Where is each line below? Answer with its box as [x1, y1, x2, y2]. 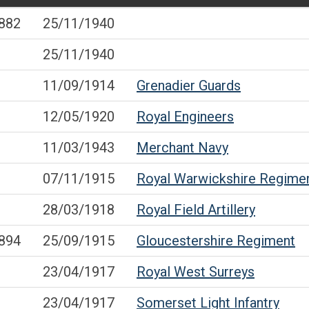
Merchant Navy [137, 139, 228, 156]
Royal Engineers [137, 108, 234, 125]
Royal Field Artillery [137, 201, 255, 218]
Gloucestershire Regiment [137, 232, 295, 249]
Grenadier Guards [137, 77, 241, 94]
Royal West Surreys [137, 263, 255, 280]
